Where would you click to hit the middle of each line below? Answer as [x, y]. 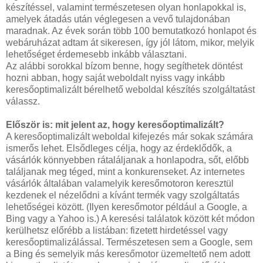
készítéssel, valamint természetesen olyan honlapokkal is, [126, 7]
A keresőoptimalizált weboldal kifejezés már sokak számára [129, 136]
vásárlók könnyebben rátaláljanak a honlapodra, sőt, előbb [127, 160]
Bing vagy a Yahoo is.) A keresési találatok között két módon [130, 218]
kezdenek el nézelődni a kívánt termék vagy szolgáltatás [123, 195]
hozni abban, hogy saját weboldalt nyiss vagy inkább [115, 77]
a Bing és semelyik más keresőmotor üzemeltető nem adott [128, 254]
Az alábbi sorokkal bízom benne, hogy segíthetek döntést [124, 66]
